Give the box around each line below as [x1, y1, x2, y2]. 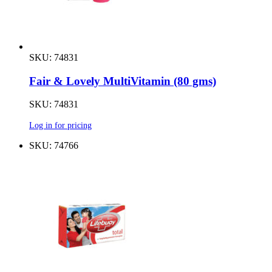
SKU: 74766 [29, 140, 78, 151]
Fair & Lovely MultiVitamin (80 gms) [29, 74, 216, 87]
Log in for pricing [29, 120, 92, 131]
